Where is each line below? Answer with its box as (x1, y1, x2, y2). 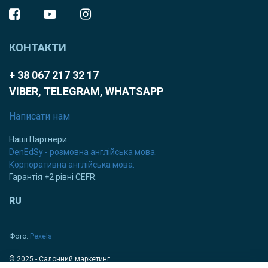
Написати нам (9, 111, 70, 123)
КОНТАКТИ (9, 41, 66, 54)
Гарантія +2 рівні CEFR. (9, 172, 97, 182)
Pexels (30, 232, 52, 241)
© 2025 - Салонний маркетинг (9, 255, 110, 264)
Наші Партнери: (9, 135, 69, 145)
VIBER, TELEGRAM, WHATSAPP (9, 85, 163, 98)
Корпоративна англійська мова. (9, 160, 135, 170)
